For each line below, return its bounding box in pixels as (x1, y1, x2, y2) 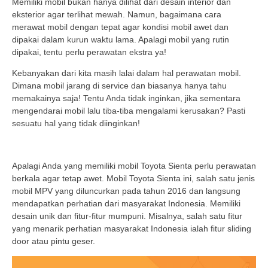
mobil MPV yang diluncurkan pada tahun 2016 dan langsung (12, 185, 240, 196)
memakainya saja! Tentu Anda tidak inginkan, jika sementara (12, 93, 240, 103)
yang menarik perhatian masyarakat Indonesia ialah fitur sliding (12, 223, 251, 233)
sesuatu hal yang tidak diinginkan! (12, 118, 140, 129)
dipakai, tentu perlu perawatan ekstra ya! (12, 47, 166, 57)
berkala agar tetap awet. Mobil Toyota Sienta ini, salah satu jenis (12, 173, 255, 183)
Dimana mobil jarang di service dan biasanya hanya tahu (12, 81, 227, 91)
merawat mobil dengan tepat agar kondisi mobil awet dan (12, 22, 229, 32)
